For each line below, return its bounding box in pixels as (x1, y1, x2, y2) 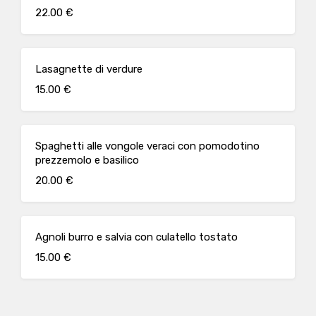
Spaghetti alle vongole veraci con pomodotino (35, 140, 260, 152)
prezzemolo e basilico (35, 154, 139, 166)
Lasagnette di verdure (35, 63, 142, 75)
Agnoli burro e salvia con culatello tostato (35, 231, 238, 243)
